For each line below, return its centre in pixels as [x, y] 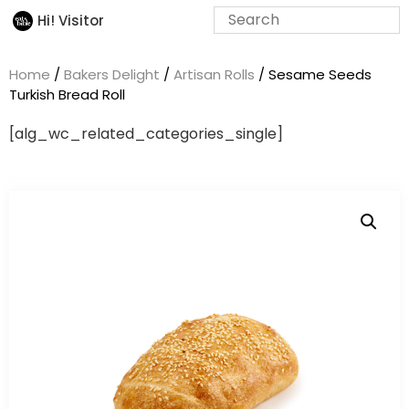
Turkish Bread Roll [67, 94]
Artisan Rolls [214, 74]
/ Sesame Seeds [313, 74]
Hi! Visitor [70, 20]
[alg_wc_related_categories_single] [146, 134]
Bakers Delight [112, 74]
